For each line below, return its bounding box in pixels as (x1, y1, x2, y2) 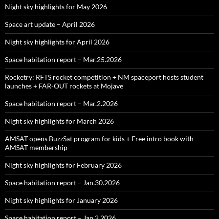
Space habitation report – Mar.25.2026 (5, 55, 122, 64)
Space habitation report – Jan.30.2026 (5, 178, 120, 187)
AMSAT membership (5, 143, 67, 152)
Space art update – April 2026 (5, 20, 95, 28)
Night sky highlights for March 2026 (5, 117, 114, 125)
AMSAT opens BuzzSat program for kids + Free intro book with (5, 134, 194, 143)
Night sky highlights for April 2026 (5, 38, 109, 46)
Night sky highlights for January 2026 (5, 196, 118, 204)
